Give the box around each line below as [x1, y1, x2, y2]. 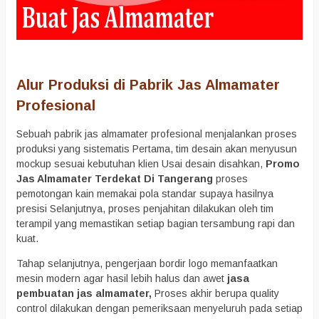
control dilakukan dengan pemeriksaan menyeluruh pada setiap [16, 302, 303, 314]
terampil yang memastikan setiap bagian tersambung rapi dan [16, 217, 295, 229]
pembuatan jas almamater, [16, 287, 155, 299]
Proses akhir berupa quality [155, 287, 279, 299]
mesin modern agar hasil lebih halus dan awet [16, 272, 227, 284]
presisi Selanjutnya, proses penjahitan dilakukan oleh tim [16, 202, 273, 214]
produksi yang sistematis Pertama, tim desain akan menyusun [16, 142, 297, 155]
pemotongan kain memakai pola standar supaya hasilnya [16, 187, 273, 199]
